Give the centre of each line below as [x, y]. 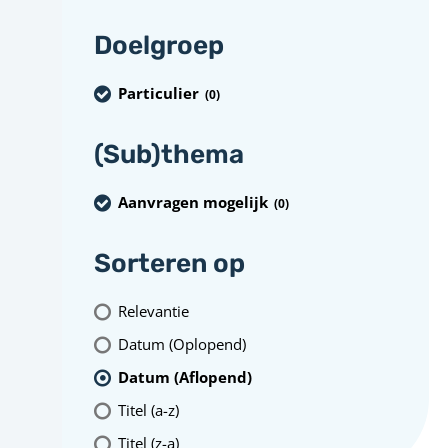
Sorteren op [169, 263]
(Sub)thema [169, 154]
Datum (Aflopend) [185, 376]
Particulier [158, 92]
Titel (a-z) [148, 409]
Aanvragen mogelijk [193, 201]
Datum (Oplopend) [182, 343]
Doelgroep [159, 45]
